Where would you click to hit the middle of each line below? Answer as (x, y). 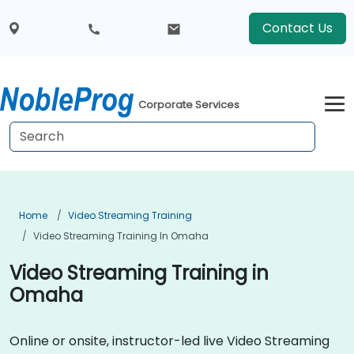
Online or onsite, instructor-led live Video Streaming (169, 341)
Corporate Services (189, 105)
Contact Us (297, 28)
